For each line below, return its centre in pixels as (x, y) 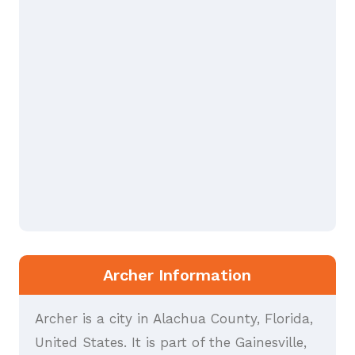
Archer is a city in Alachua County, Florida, (174, 319)
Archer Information (177, 275)
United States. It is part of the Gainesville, (170, 343)
